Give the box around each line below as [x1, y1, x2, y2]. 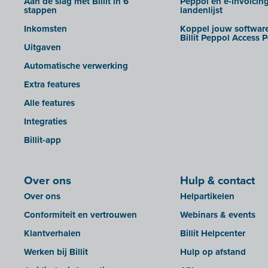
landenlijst [179, 4, 223, 17]
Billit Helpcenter [179, 227, 245, 240]
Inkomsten [24, 22, 67, 36]
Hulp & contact [179, 172, 255, 189]
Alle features [24, 96, 75, 110]
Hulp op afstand [179, 245, 246, 259]
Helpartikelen [179, 190, 234, 203]
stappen [24, 4, 57, 17]
